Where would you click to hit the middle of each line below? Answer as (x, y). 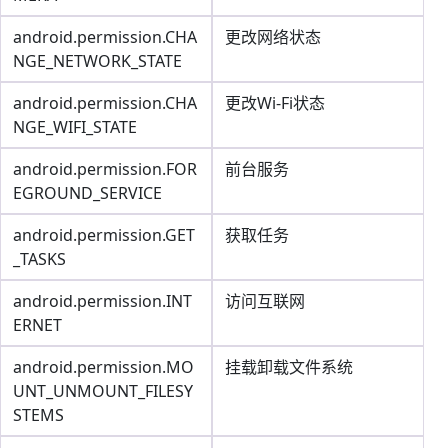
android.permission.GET (104, 235)
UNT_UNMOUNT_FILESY (103, 391)
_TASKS (39, 259)
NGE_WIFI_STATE (75, 127)
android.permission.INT (102, 301)
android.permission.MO (103, 367)
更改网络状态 (273, 37)
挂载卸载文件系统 (289, 367)
